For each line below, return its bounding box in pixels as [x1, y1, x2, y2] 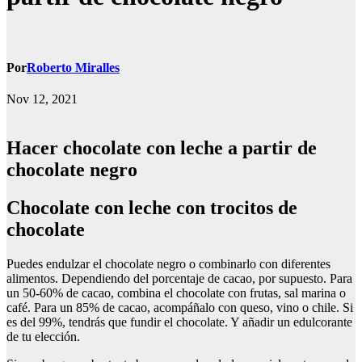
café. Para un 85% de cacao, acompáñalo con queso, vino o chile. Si [6, 301, 353, 315]
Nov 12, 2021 [6, 92, 78, 107]
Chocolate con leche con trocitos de [6, 197, 20, 219]
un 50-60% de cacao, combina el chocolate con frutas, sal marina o [6, 286, 346, 301]
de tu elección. [6, 330, 80, 344]
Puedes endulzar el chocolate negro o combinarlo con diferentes [6, 257, 330, 271]
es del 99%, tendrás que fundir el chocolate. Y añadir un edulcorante [6, 315, 352, 330]
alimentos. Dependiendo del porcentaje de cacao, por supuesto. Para [6, 271, 352, 286]
